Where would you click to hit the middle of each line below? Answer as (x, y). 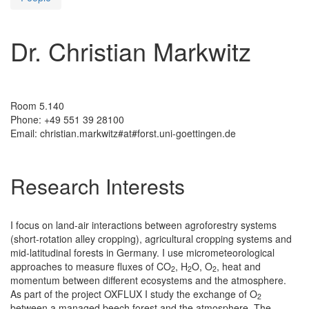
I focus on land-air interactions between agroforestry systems (143, 225)
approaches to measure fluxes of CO (91, 266)
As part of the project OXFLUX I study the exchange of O (134, 293)
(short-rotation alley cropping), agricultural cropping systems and (151, 238)
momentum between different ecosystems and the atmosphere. (148, 280)
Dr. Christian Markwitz (131, 50)
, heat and (239, 266)
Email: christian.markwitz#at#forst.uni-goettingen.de (123, 133)
